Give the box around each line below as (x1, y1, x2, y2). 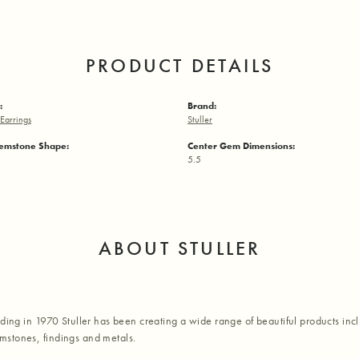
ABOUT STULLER (98, 236, 261, 261)
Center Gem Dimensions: (188, 140, 295, 152)
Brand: (188, 100, 216, 112)
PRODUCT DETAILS (86, 53, 273, 79)
